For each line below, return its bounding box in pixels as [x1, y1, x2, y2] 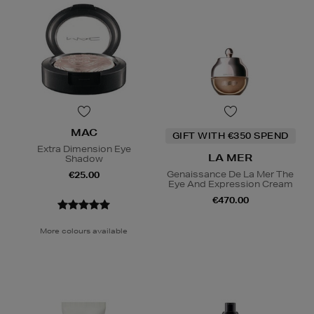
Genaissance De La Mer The [167, 168, 294, 180]
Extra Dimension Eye [36, 142, 131, 155]
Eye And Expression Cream [168, 177, 293, 190]
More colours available [40, 225, 128, 235]
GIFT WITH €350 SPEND [172, 129, 289, 142]
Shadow [64, 152, 103, 165]
